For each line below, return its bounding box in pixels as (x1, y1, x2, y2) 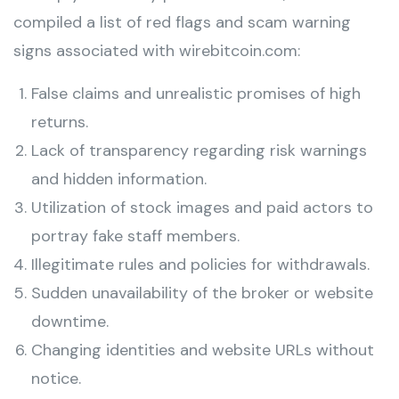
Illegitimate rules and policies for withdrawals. (31, 254, 370, 275)
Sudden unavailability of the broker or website (31, 282, 373, 304)
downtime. (31, 311, 109, 332)
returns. (31, 111, 88, 133)
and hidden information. (31, 168, 207, 190)
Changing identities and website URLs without (31, 339, 374, 361)
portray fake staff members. (31, 225, 240, 247)
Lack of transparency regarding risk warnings (31, 140, 367, 161)
